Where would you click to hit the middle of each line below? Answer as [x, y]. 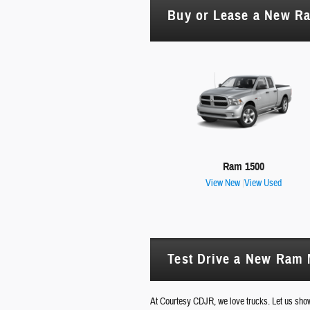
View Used [263, 183]
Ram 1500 [244, 166]
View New [223, 183]
